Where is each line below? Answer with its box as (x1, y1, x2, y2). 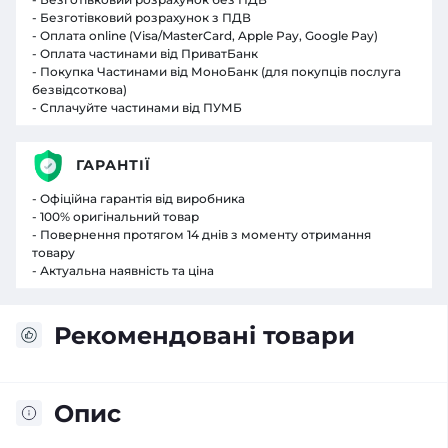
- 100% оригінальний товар (32, 208, 199, 224)
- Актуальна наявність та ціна (32, 262, 214, 278)
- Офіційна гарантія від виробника (32, 190, 245, 206)
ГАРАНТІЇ (76, 156, 151, 175)
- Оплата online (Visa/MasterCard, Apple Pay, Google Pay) (32, 27, 378, 43)
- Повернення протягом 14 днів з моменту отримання (32, 226, 371, 242)
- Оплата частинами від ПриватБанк (32, 45, 258, 61)
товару (32, 244, 75, 260)
